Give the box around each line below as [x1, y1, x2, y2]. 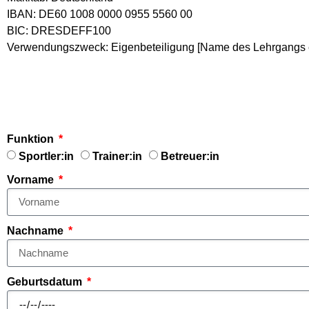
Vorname [7, 173, 57, 186]
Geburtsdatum [7, 275, 85, 288]
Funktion [7, 133, 57, 146]
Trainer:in [92, 150, 142, 162]
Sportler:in [19, 150, 74, 162]
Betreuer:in [161, 150, 219, 162]
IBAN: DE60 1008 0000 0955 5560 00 [7, 8, 192, 20]
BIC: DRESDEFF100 [7, 24, 111, 37]
